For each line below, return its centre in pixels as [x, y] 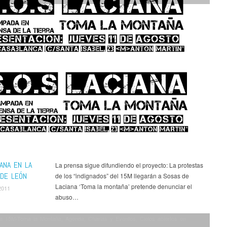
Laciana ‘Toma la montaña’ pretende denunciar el [123, 186]
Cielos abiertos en [163, 219]
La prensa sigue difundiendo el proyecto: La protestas [129, 165]
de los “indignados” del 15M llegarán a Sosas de [122, 176]
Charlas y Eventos [112, 219]
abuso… [67, 197]
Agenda [74, 219]
